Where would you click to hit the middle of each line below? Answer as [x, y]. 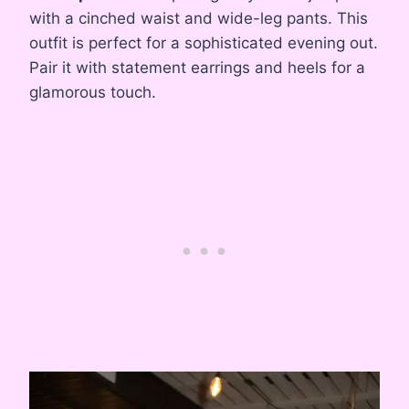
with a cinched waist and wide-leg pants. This [199, 18]
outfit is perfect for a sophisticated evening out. [204, 42]
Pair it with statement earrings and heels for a [197, 67]
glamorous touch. [93, 92]
